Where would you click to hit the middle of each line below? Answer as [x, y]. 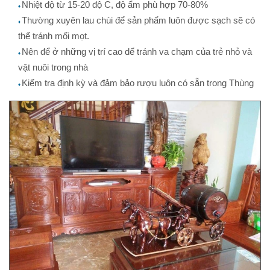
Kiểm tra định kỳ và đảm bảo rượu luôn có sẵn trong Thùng [138, 83]
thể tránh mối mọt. [54, 36]
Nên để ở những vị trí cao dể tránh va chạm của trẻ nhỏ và [137, 51]
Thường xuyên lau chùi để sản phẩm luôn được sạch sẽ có [138, 20]
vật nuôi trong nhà [53, 67]
